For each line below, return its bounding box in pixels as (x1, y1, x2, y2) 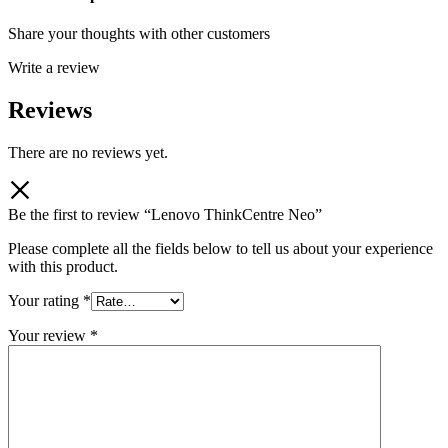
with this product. (8, 257, 118, 275)
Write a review (8, 58, 100, 76)
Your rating (8, 291, 83, 309)
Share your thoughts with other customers (8, 24, 270, 42)
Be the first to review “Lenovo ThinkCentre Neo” (8, 205, 322, 223)
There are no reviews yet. (8, 143, 168, 161)
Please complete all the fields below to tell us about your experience (8, 239, 433, 257)
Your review (8, 326, 90, 344)
